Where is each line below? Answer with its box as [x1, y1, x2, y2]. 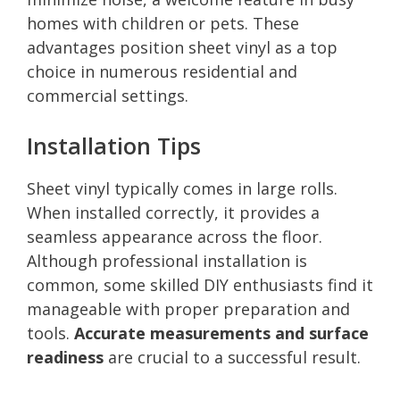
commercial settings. [27, 84, 188, 106]
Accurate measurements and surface [74, 321, 369, 344]
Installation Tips [27, 129, 201, 161]
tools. [27, 321, 74, 344]
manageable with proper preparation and [27, 297, 350, 320]
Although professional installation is [27, 249, 307, 271]
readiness [27, 346, 104, 368]
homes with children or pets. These [27, 12, 299, 34]
